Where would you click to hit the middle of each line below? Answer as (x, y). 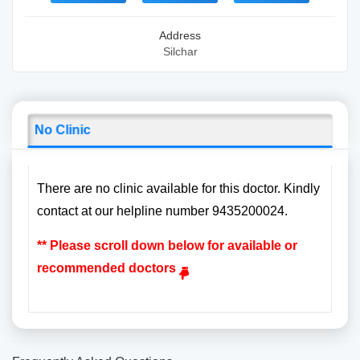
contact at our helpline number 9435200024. (162, 211)
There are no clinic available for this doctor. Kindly (178, 188)
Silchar (180, 51)
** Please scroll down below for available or (167, 245)
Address (180, 35)
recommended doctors (108, 268)
